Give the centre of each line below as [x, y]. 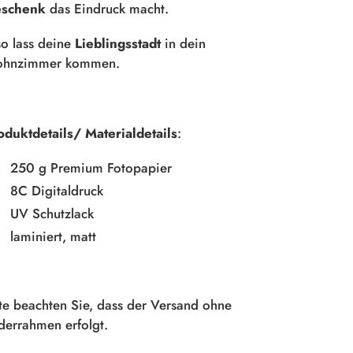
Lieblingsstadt [117, 44]
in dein [183, 44]
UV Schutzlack [52, 214]
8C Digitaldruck [56, 191]
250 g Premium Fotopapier [91, 168]
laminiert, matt [53, 237]
